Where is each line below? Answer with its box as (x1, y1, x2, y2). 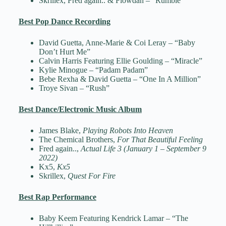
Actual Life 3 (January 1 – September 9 (80, 144, 206, 153)
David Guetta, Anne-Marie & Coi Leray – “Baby (38, 38, 195, 47)
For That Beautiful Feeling (117, 135, 203, 144)
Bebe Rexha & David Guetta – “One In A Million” (38, 75, 201, 84)
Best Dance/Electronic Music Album (18, 105, 142, 114)
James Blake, (38, 126, 81, 135)
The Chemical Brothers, (38, 135, 117, 144)
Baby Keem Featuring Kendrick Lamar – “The (38, 214, 188, 223)
